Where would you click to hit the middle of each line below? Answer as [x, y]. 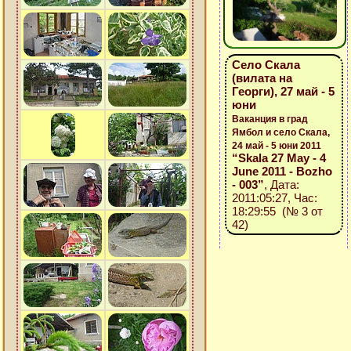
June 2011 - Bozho [282, 171]
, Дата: [281, 185]
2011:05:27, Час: [274, 198]
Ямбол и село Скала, [280, 132]
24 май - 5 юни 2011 [276, 146]
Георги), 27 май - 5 [283, 91]
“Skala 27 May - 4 [279, 158]
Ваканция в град [270, 119]
